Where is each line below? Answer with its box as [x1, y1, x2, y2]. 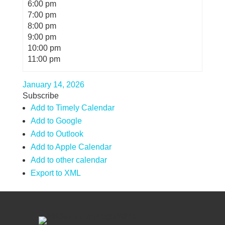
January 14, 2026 [22, 80, 84, 89]
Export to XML [30, 169, 81, 177]
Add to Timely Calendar [30, 103, 115, 112]
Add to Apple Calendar [30, 143, 111, 151]
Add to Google [30, 117, 82, 125]
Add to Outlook [30, 130, 83, 138]
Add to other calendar [30, 156, 107, 164]
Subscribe [22, 91, 59, 100]
